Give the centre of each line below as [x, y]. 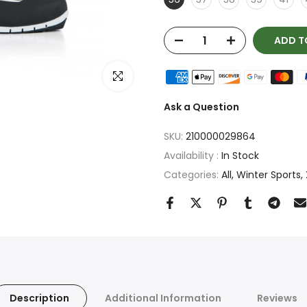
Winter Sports [269, 175]
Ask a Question [201, 107]
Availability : [193, 156]
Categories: [193, 175]
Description [39, 298]
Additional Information [163, 298]
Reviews [277, 298]
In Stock [240, 156]
